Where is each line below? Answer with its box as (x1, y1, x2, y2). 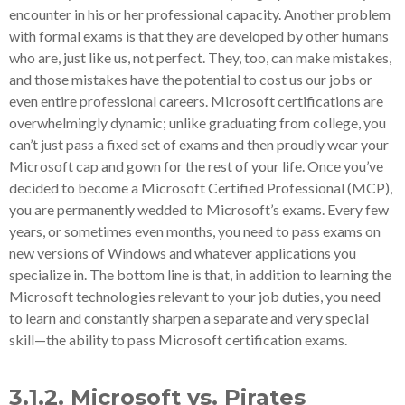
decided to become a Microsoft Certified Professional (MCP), (9, 179, 392, 196)
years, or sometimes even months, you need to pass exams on (9, 222, 381, 240)
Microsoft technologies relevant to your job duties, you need (9, 287, 381, 305)
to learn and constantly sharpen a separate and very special (9, 309, 369, 326)
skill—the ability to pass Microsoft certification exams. (9, 331, 347, 348)
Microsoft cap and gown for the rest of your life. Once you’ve (9, 157, 383, 174)
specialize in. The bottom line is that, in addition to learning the (9, 266, 391, 283)
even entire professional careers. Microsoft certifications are (9, 92, 383, 109)
